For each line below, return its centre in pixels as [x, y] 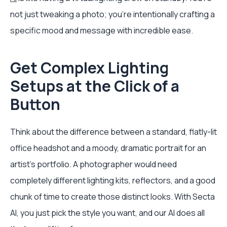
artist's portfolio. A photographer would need [93, 164]
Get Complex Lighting [89, 68]
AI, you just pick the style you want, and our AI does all [107, 213]
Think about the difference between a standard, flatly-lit [113, 132]
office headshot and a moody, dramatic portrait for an [108, 148]
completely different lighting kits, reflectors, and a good [113, 181]
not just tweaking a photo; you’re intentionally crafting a [112, 14]
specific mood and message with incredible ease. [102, 31]
